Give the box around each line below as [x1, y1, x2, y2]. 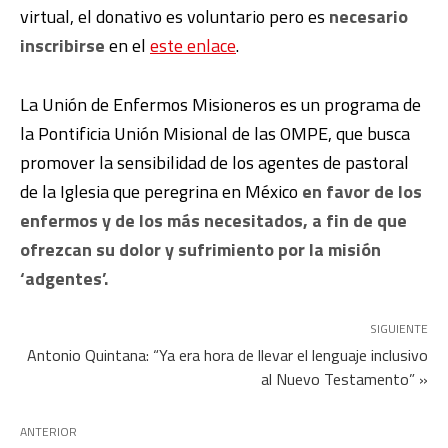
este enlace [150, 32, 236, 60]
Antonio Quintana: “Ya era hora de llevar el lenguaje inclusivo [27, 343, 428, 368]
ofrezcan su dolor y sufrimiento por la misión [20, 236, 381, 264]
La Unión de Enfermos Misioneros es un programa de [20, 91, 421, 119]
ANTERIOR [20, 422, 77, 442]
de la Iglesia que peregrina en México [20, 178, 302, 206]
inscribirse [20, 32, 105, 60]
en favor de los [302, 178, 422, 206]
